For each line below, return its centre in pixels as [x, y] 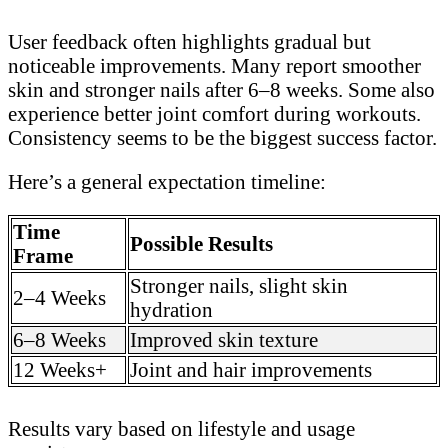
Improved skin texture [224, 340]
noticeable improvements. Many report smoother [214, 65]
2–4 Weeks [59, 298]
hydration [171, 310]
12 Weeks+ [60, 370]
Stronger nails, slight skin [239, 286]
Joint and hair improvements [251, 370]
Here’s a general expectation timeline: [167, 182]
